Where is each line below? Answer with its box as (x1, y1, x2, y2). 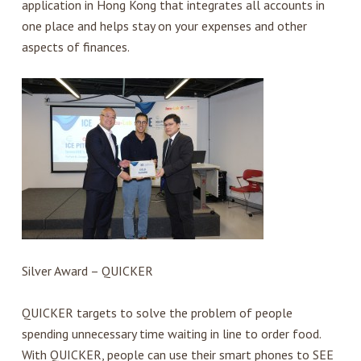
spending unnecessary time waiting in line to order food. (21, 326, 321, 342)
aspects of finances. (21, 39, 130, 56)
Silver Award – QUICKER (21, 263, 153, 280)
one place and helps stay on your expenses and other (21, 18, 307, 35)
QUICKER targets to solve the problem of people (21, 305, 293, 322)
